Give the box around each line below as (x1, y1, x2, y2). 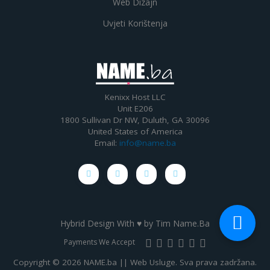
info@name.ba (119, 137, 176, 149)
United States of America (87, 126, 183, 137)
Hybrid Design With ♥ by (60, 218, 155, 230)
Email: (94, 137, 119, 149)
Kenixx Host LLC (104, 92, 166, 103)
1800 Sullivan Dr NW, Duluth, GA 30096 (60, 115, 210, 126)
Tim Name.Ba (155, 218, 210, 230)
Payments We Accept (64, 237, 135, 248)
